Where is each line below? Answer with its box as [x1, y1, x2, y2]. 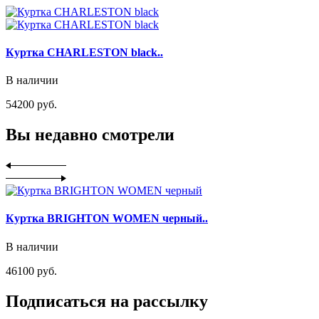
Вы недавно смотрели [6, 125, 174, 145]
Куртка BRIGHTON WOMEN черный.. [6, 212, 208, 225]
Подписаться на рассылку [6, 291, 208, 310]
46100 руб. [6, 264, 57, 277]
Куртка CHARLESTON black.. [6, 46, 163, 59]
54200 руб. [6, 98, 57, 111]
